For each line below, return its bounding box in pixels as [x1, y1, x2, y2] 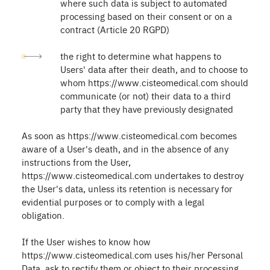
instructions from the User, [22, 155, 131, 168]
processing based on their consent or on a [60, 10, 232, 22]
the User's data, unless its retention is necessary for [22, 182, 233, 195]
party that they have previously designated [60, 102, 233, 115]
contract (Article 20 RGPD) [60, 23, 169, 36]
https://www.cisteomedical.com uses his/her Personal [22, 248, 243, 261]
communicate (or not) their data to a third [60, 89, 231, 102]
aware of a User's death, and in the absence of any [22, 142, 228, 155]
